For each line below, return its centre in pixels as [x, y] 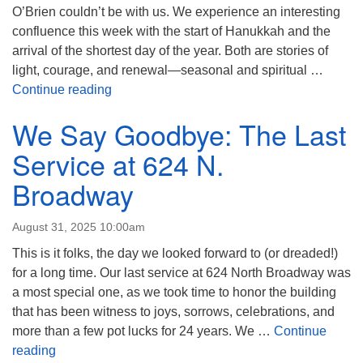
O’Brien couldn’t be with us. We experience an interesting [176, 12]
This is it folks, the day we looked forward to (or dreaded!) [175, 253]
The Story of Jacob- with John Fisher [216, 89]
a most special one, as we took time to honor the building [174, 292]
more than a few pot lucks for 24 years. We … [143, 331]
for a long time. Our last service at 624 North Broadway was [181, 273]
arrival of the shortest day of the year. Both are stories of [170, 51]
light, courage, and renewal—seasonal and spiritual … [168, 70]
